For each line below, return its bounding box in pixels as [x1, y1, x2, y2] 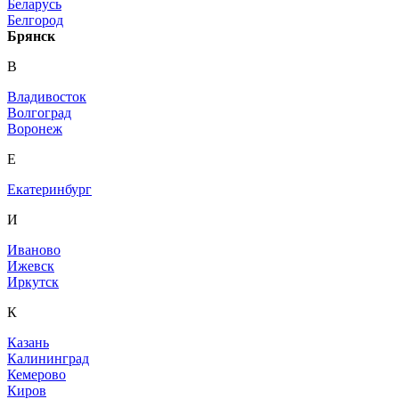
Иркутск [7, 274, 59, 290]
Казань [7, 335, 49, 351]
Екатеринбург [7, 182, 92, 198]
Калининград [7, 351, 89, 367]
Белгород [7, 12, 63, 28]
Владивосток [7, 89, 86, 105]
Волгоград [7, 105, 71, 121]
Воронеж [7, 121, 62, 137]
